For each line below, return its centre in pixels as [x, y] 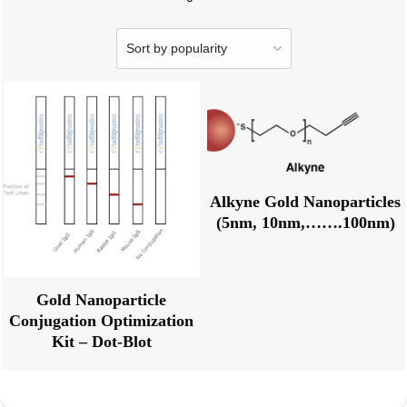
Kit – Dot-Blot [101, 342]
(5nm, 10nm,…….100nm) [305, 223]
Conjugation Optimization [102, 321]
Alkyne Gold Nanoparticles [306, 202]
